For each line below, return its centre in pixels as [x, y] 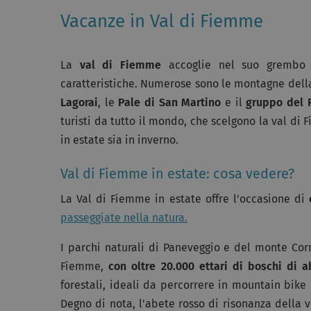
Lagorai [79, 102]
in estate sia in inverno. [119, 140]
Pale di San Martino [170, 102]
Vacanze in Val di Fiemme [162, 21]
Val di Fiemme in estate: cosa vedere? [177, 173]
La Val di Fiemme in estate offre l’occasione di [185, 199]
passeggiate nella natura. [124, 217]
